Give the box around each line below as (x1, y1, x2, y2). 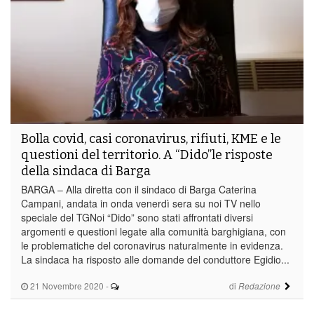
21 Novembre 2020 (28, 279, 104, 292)
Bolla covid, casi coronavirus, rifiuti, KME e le (21, 130, 281, 146)
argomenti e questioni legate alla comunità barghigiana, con (21, 224, 286, 238)
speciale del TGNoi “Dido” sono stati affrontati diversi (21, 210, 253, 224)
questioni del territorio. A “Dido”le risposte (21, 146, 273, 163)
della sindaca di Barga (21, 163, 151, 179)
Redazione (238, 280, 280, 292)
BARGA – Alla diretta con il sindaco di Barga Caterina (21, 182, 257, 196)
